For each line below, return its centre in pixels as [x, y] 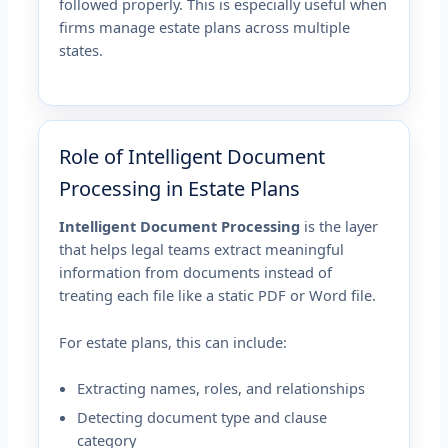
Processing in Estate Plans [180, 189]
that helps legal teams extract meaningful [202, 249]
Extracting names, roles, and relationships [221, 387]
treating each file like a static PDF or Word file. [218, 295]
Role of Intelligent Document [192, 157]
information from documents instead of [196, 272]
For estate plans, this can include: [173, 341]
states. [81, 49]
